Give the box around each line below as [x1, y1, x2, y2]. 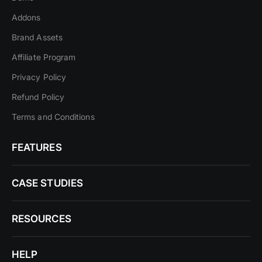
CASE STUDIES [12, 177, 83, 189]
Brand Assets [12, 32, 63, 42]
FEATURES [12, 142, 62, 153]
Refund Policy [12, 92, 65, 102]
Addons [12, 12, 41, 22]
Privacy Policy [12, 72, 67, 82]
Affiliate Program [12, 52, 76, 62]
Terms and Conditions [12, 112, 95, 122]
